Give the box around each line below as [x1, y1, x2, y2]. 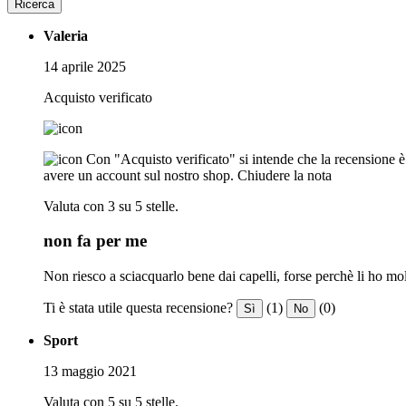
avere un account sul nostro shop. [43, 167, 234, 183]
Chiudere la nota [237, 167, 332, 183]
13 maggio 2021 [43, 362, 137, 379]
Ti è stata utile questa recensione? [43, 299, 233, 315]
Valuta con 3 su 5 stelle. [43, 198, 179, 214]
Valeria [43, 27, 88, 43]
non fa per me [43, 231, 147, 251]
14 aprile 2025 [43, 58, 126, 74]
